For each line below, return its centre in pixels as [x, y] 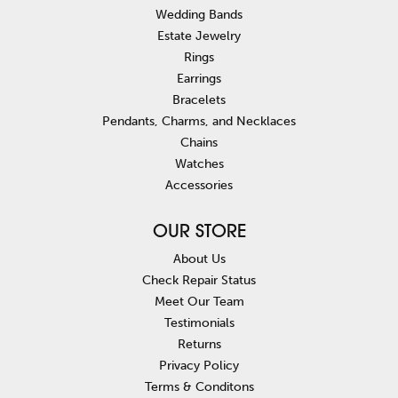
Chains [199, 143]
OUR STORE [199, 233]
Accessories [199, 185]
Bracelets [199, 100]
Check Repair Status [199, 280]
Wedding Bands [199, 15]
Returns [199, 344]
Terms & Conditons [199, 387]
